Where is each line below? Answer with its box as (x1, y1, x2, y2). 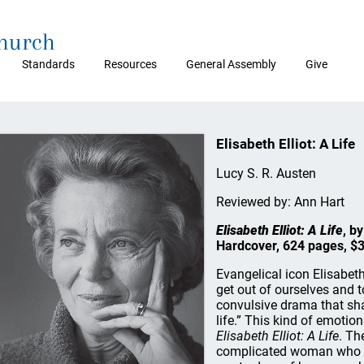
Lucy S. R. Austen (215, 166, 316, 181)
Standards (22, 58, 75, 71)
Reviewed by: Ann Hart (215, 194, 344, 210)
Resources (104, 58, 157, 71)
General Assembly (186, 58, 276, 71)
